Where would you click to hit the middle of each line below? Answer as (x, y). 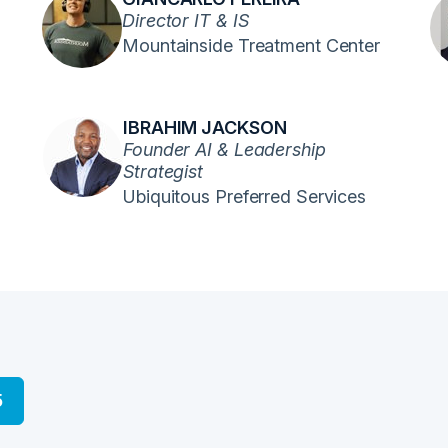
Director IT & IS (185, 20)
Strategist (163, 171)
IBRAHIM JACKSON (205, 127)
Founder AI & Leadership (224, 149)
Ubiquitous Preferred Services (245, 196)
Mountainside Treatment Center (251, 45)
